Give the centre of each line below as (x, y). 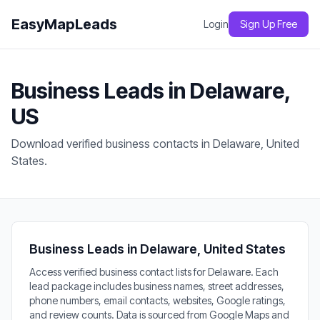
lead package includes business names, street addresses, (157, 286)
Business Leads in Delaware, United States (157, 249)
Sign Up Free (269, 24)
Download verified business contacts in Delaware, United (155, 144)
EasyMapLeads (64, 24)
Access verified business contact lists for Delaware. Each (154, 272)
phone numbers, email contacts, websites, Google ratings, (157, 300)
